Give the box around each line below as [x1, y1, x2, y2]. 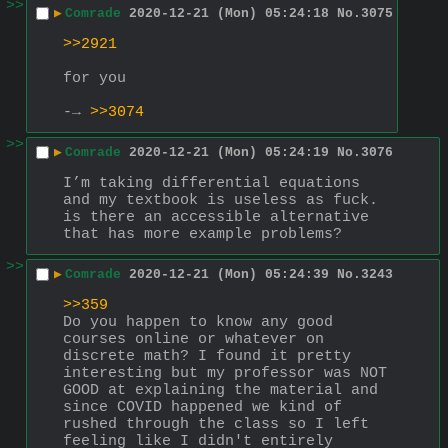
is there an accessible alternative [63, 208, 369, 226]
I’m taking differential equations [63, 174, 360, 192]
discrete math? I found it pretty [63, 347, 351, 365]
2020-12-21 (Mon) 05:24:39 [129, 267, 329, 283]
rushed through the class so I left [63, 415, 369, 433]
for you [63, 69, 126, 87]
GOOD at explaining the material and [63, 381, 378, 399]
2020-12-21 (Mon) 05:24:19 [129, 145, 329, 161]
